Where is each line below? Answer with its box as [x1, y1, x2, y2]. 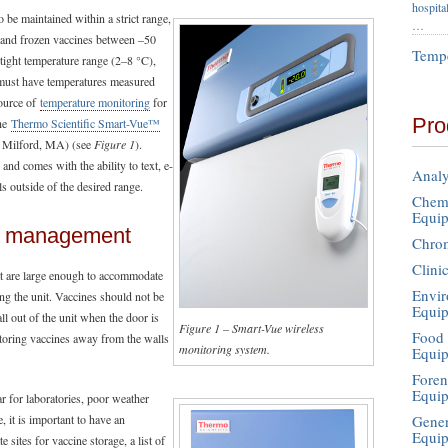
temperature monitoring [40, 94, 150, 110]
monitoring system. [179, 341, 270, 357]
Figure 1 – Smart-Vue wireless [179, 320, 324, 336]
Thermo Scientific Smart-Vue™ [11, 115, 160, 131]
